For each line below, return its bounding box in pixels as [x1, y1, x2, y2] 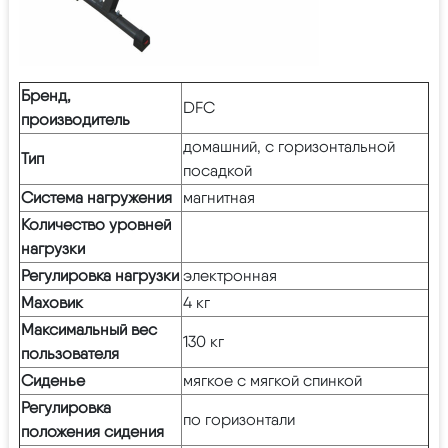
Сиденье [21, 370, 85, 390]
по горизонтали [183, 409, 295, 429]
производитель [21, 109, 130, 129]
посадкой [183, 160, 252, 180]
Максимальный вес [21, 319, 157, 339]
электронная [183, 265, 277, 285]
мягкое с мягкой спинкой [183, 370, 362, 390]
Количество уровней [21, 214, 171, 234]
